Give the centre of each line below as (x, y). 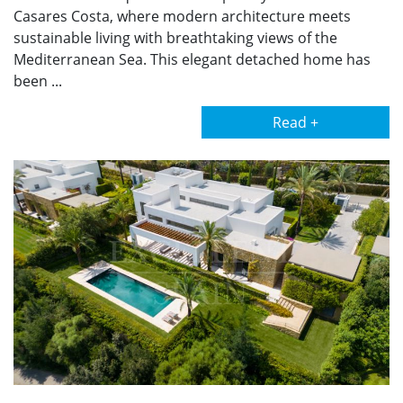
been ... (38, 81)
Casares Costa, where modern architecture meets (182, 16)
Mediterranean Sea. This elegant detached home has (192, 59)
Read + (296, 122)
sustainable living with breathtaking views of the (175, 38)
